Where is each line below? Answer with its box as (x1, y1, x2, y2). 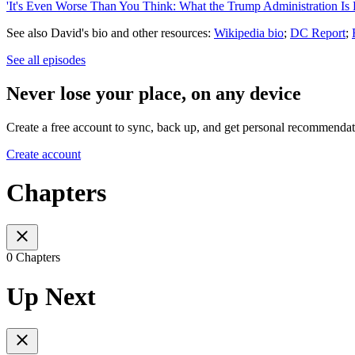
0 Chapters (6, 250, 60, 265)
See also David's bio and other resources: (6, 25, 214, 40)
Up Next (6, 281, 96, 311)
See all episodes (6, 52, 86, 67)
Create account (6, 147, 81, 161)
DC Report (290, 25, 345, 40)
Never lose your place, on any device (6, 82, 301, 104)
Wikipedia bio (214, 25, 284, 40)
